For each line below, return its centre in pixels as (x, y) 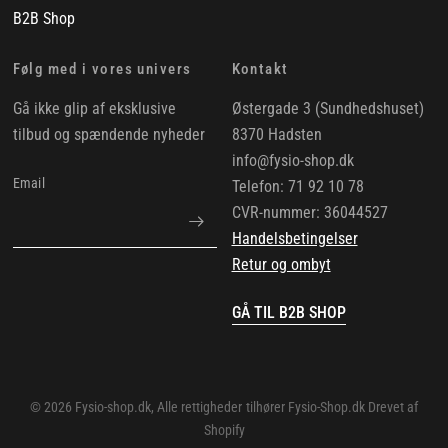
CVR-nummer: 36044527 (309, 212)
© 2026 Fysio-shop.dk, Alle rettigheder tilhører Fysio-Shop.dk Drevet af (224, 406)
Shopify (224, 429)
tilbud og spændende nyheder (108, 134)
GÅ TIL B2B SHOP (288, 312)
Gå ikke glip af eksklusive (94, 108)
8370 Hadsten (276, 134)
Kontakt (260, 68)
